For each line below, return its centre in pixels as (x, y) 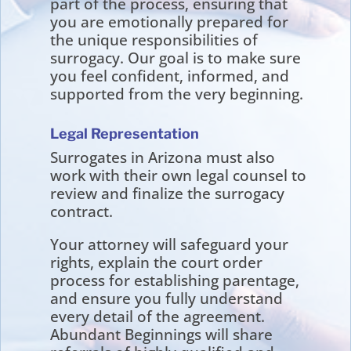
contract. (82, 211)
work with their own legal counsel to (179, 175)
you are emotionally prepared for (170, 22)
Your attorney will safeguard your (170, 244)
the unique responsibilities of (154, 40)
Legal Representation (125, 133)
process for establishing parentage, (175, 280)
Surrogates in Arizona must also (163, 157)
